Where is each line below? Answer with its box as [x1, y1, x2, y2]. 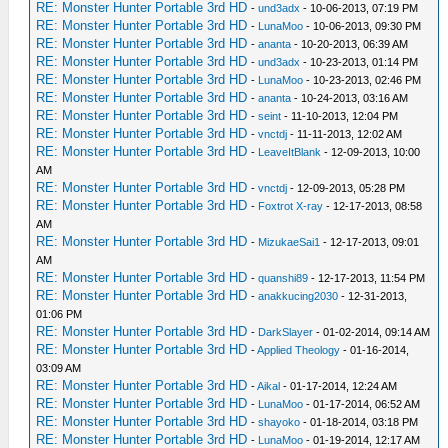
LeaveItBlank [258, 145, 322, 158]
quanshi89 [258, 271, 309, 284]
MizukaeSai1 [258, 235, 321, 248]
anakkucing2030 [258, 289, 339, 302]
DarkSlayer [258, 325, 314, 338]
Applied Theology [257, 343, 341, 356]
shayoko [258, 415, 301, 428]
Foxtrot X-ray [258, 199, 324, 212]
